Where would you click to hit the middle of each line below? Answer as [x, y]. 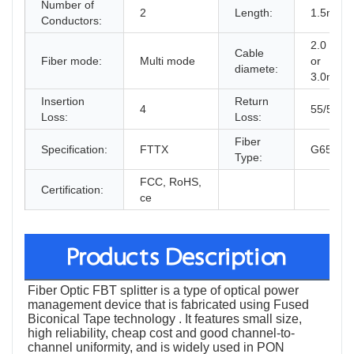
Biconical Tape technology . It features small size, [165, 319]
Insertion [63, 102]
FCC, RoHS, [171, 182]
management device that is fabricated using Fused [168, 305]
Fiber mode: [72, 61]
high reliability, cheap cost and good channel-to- [161, 333]
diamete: [256, 69]
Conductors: [72, 21]
